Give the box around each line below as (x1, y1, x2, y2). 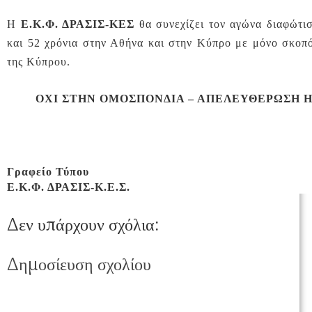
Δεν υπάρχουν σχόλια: (7, 214, 159, 236)
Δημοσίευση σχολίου (7, 253, 151, 275)
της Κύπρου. (7, 56, 70, 68)
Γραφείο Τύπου (7, 166, 89, 178)
